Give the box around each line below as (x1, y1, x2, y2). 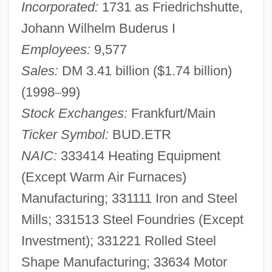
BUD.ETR (108, 126, 171, 142)
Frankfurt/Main (127, 105, 216, 121)
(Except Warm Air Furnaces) (21, 169, 186, 185)
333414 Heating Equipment (56, 148, 220, 163)
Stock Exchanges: (21, 105, 127, 121)
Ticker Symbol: (21, 126, 109, 142)
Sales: (21, 63, 58, 78)
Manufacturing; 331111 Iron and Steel (21, 190, 237, 206)
